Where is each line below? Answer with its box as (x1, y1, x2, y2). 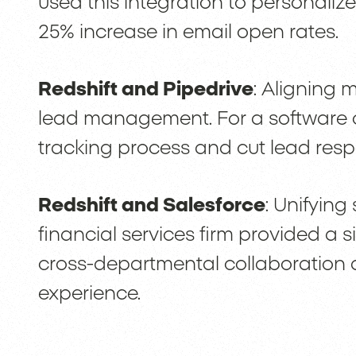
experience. (37, 284, 141, 304)
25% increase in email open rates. (37, 23, 339, 43)
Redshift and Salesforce (37, 196, 265, 216)
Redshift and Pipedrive (37, 80, 253, 100)
